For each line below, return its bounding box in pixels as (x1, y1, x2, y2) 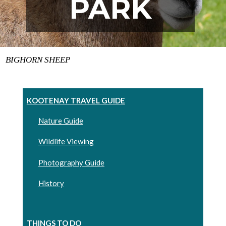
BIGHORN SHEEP (6, 54, 71, 65)
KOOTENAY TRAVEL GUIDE (26, 95, 125, 105)
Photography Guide (38, 157, 104, 167)
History (38, 179, 64, 188)
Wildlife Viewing (38, 137, 94, 146)
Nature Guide (38, 116, 83, 125)
